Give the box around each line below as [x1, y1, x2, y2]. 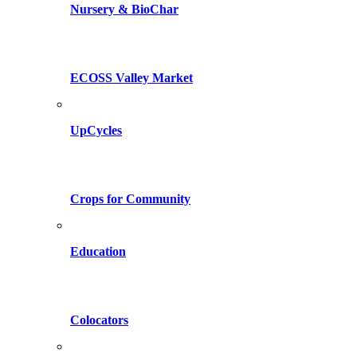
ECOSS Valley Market [70, 71, 193, 84]
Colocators [70, 313, 128, 327]
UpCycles [70, 124, 122, 137]
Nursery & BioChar [70, 2, 178, 16]
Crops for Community [70, 192, 190, 206]
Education [70, 245, 126, 258]
